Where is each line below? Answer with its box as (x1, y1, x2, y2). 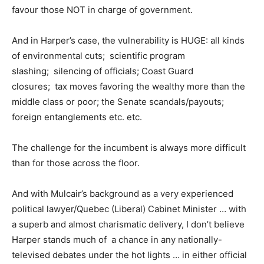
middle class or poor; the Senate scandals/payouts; (12, 96, 224, 107)
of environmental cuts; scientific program (12, 50, 185, 61)
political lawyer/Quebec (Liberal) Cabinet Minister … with (12, 203, 246, 214)
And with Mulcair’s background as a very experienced (12, 188, 233, 199)
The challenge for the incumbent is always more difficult (12, 142, 246, 153)
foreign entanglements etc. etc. (12, 111, 142, 123)
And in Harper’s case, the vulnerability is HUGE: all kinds (12, 35, 245, 46)
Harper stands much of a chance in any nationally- (12, 234, 222, 245)
